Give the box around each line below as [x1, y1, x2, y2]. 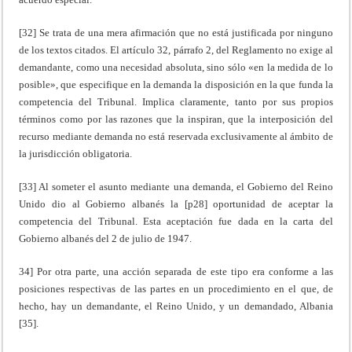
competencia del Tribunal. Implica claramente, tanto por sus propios [19, 95, 333, 108]
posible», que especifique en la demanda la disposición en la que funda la [19, 78, 333, 90]
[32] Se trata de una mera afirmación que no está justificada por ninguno [19, 26, 333, 38]
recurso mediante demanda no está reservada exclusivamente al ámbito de [19, 130, 333, 142]
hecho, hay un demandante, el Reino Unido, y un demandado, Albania [19, 299, 333, 312]
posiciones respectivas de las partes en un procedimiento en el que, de [19, 282, 333, 295]
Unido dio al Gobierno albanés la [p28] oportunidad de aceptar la [19, 197, 333, 210]
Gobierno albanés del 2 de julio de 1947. [19, 232, 192, 244]
